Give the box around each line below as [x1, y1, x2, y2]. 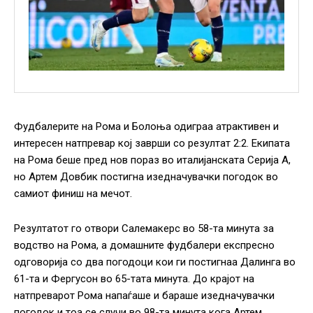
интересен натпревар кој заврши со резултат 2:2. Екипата [14, 137, 290, 150]
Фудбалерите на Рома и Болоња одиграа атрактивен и [14, 120, 279, 133]
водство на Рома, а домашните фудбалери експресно [14, 239, 275, 252]
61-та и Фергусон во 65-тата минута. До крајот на [14, 272, 254, 286]
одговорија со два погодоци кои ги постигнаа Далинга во [14, 256, 296, 269]
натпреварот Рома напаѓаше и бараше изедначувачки [14, 289, 275, 303]
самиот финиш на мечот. [14, 187, 132, 201]
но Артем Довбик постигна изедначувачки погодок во [14, 170, 278, 184]
